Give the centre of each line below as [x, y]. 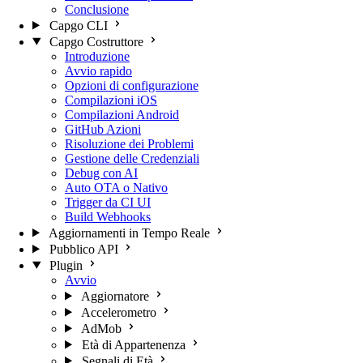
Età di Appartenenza [133, 344]
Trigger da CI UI [108, 202]
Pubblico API [83, 249]
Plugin [66, 265]
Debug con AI [101, 173]
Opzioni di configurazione [132, 85]
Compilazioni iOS [111, 100]
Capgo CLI [78, 25]
